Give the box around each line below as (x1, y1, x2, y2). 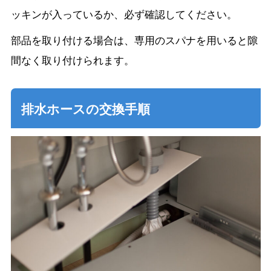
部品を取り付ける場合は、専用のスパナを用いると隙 (10, 33, 258, 48)
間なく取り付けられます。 (10, 53, 134, 68)
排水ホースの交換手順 (21, 99, 150, 117)
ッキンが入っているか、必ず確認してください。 (10, 7, 237, 22)
